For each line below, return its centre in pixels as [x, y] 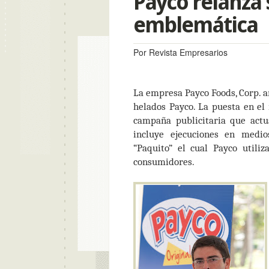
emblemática [195, 25]
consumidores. [164, 162]
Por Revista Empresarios [180, 52]
